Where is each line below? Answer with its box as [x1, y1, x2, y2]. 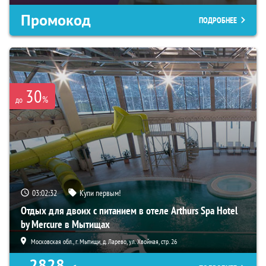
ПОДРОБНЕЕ [199, 14, 237, 26]
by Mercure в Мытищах [21, 217, 110, 231]
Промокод [21, 9, 91, 30]
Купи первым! [80, 187, 121, 198]
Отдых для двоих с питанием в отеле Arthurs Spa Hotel [21, 203, 237, 217]
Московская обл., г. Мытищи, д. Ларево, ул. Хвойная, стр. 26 [31, 236, 177, 246]
